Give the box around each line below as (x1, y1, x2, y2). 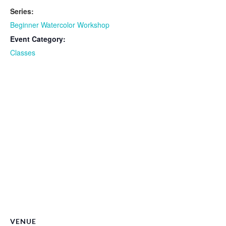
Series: (10, 6, 34, 16)
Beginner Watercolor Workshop (10, 19, 109, 30)
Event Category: (10, 33, 66, 44)
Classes (10, 47, 35, 58)
